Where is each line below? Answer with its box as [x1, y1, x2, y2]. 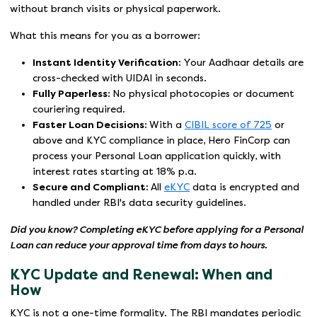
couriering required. [33, 104, 125, 115]
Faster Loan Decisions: [33, 120, 149, 131]
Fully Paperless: [33, 88, 113, 100]
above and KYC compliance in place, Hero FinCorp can [33, 135, 290, 146]
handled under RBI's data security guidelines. [33, 197, 246, 209]
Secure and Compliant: [33, 182, 151, 193]
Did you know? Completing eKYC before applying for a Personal [10, 224, 304, 236]
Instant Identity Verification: [33, 57, 183, 69]
